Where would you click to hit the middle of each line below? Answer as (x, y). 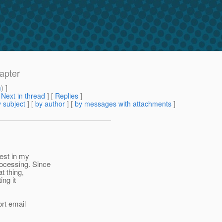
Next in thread (23, 96)
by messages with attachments (123, 104)
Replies (67, 96)
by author (50, 104)
